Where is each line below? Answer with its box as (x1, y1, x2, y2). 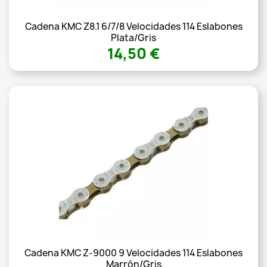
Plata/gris (111, 32, 156, 45)
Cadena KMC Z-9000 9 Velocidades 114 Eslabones (24, 247, 243, 260)
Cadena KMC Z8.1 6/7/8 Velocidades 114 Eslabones (24, 20, 243, 33)
